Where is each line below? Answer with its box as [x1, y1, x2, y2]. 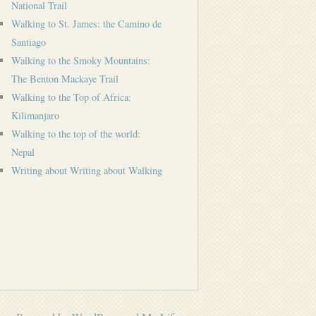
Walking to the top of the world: [11, 127, 140, 140]
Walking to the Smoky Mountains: [11, 54, 150, 67]
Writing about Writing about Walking [11, 164, 162, 177]
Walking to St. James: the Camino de [11, 17, 162, 30]
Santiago [11, 35, 46, 49]
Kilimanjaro [11, 109, 59, 122]
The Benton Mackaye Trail [11, 72, 119, 85]
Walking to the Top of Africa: [11, 90, 131, 104]
